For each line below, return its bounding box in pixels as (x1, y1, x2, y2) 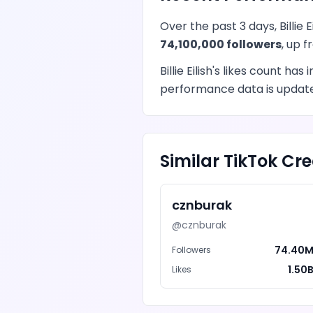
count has (247, 63, 307, 79)
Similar (160, 150, 224, 173)
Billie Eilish (160, 63, 212, 79)
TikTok (224, 150, 277, 173)
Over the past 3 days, (160, 18, 279, 34)
